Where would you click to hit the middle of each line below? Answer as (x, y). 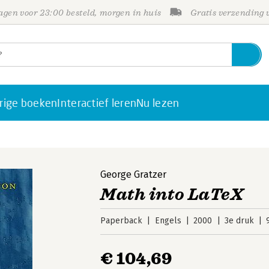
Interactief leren (97, 103)
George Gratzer (134, 174)
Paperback (122, 221)
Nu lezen (158, 103)
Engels (168, 221)
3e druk (239, 221)
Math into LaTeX (172, 194)
